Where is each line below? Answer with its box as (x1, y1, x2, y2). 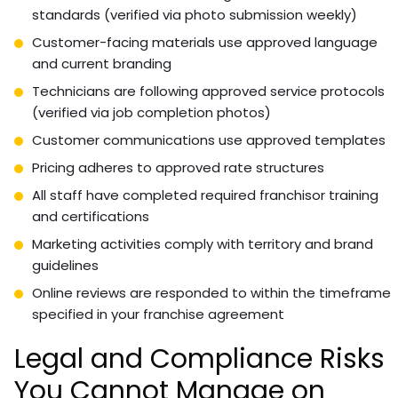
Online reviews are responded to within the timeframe (32, 283, 391, 302)
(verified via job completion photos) (32, 102, 271, 122)
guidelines (32, 255, 99, 275)
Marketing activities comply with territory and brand (32, 234, 373, 253)
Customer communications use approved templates (32, 130, 386, 149)
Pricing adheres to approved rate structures (32, 157, 324, 177)
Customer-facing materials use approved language (32, 32, 378, 52)
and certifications (32, 206, 149, 226)
